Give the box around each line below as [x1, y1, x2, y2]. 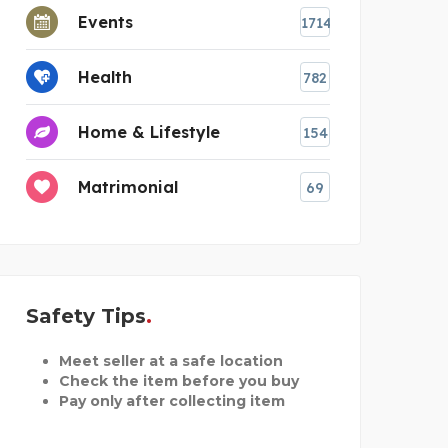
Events [78, 11, 133, 32]
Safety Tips [26, 303, 146, 328]
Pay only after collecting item [58, 391, 285, 410]
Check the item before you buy [58, 371, 299, 390]
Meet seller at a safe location [58, 351, 283, 370]
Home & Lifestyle [78, 121, 220, 142]
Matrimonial [78, 176, 178, 197]
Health [78, 66, 132, 87]
